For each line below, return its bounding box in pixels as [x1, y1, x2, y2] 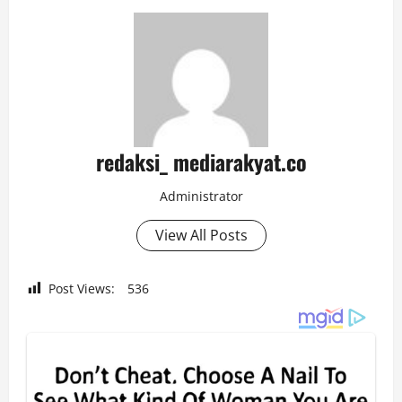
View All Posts [154, 224, 248, 245]
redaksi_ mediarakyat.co [95, 144, 307, 178]
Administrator [159, 187, 243, 205]
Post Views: [48, 279, 115, 297]
